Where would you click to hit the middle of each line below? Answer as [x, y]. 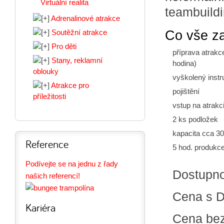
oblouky [46, 71]
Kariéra [40, 207]
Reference [47, 144]
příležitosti [49, 96]
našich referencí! [53, 175]
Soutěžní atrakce [79, 32]
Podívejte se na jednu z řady [72, 163]
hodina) [184, 63]
